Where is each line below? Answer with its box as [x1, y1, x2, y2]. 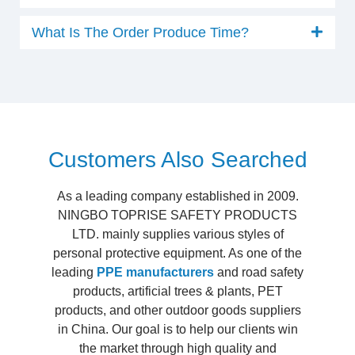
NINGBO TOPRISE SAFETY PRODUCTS [58, 208, 297, 222]
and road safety [214, 265, 303, 279]
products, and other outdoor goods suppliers [54, 303, 301, 317]
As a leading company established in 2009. [56, 189, 299, 203]
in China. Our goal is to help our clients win [57, 323, 298, 336]
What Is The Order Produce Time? [32, 25, 249, 40]
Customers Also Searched [48, 147, 307, 172]
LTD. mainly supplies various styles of [71, 227, 284, 241]
